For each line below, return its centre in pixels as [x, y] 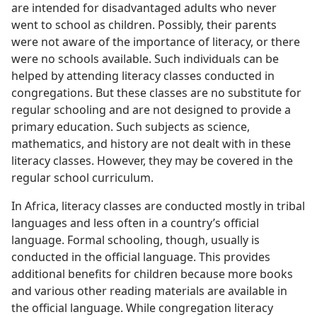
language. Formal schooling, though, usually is [136, 240]
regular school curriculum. [82, 178]
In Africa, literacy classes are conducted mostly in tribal [158, 206]
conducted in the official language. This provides [141, 257]
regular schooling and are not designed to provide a [151, 110]
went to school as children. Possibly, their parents [144, 25]
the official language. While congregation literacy [142, 308]
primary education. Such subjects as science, [131, 127]
